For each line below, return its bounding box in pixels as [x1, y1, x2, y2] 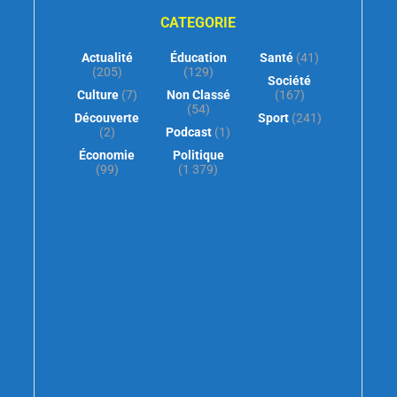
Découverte [74, 110, 139, 125]
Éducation [169, 50, 227, 65]
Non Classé [166, 87, 230, 102]
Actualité [81, 50, 133, 65]
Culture [76, 87, 119, 102]
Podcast [166, 124, 212, 139]
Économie [79, 147, 135, 162]
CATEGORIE [160, 13, 236, 31]
